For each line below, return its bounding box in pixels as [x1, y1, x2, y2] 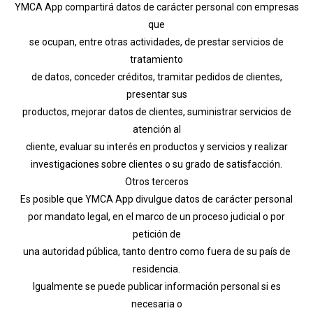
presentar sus [126, 88, 187, 100]
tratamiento [130, 53, 183, 65]
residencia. [133, 263, 180, 275]
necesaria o [131, 298, 182, 310]
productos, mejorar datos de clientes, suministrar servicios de [22, 105, 291, 117]
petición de [132, 228, 181, 240]
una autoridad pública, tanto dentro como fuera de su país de [22, 245, 291, 257]
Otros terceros [124, 175, 189, 187]
